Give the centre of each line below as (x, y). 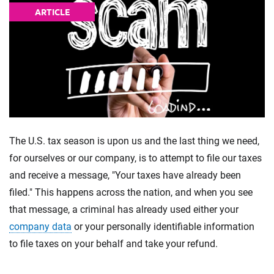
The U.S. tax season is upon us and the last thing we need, (134, 141)
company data (40, 226)
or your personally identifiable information (163, 226)
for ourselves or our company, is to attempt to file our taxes (135, 158)
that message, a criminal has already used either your (124, 209)
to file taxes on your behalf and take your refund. (113, 243)
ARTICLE (52, 12)
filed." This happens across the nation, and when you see (131, 192)
